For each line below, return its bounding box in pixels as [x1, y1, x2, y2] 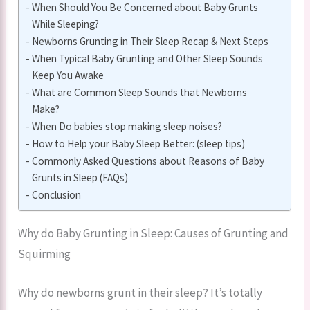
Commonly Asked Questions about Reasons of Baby [32, 154, 265, 168]
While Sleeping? [32, 17, 100, 31]
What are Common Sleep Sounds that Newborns [32, 86, 248, 100]
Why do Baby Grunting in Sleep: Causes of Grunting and [18, 226, 289, 241]
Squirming [18, 246, 71, 262]
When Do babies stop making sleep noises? [32, 120, 223, 134]
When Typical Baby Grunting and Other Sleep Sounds [32, 52, 264, 66]
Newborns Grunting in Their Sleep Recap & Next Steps [32, 35, 269, 48]
